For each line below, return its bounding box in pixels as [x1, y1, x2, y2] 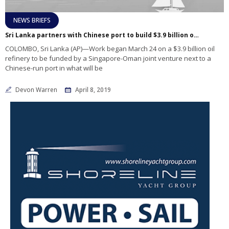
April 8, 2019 [75, 85, 111, 95]
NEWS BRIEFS [13, 16, 51, 25]
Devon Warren [15, 85, 59, 95]
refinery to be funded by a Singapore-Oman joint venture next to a [5, 54, 211, 63]
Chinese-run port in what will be [5, 63, 103, 73]
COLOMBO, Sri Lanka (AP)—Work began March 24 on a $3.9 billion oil [5, 44, 215, 54]
